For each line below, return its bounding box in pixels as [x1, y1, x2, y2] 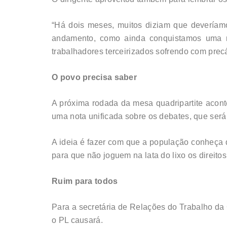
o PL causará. [52, 216, 103, 225]
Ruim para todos [52, 177, 118, 186]
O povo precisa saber [52, 73, 137, 82]
